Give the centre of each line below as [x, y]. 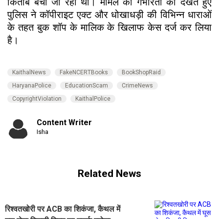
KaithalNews [29, 72]
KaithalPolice [93, 99]
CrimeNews [137, 85]
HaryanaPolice [32, 85]
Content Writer [64, 122]
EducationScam [87, 85]
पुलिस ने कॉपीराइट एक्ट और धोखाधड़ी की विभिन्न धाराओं [109, 14]
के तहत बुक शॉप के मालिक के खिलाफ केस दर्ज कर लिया [109, 27]
